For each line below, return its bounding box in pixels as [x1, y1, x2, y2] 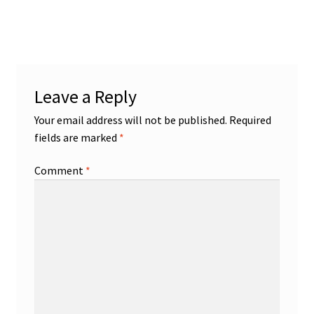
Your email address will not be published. [34, 112, 227, 127]
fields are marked [34, 130, 119, 144]
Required [228, 112, 271, 127]
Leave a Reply [34, 85, 137, 108]
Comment [34, 163, 86, 178]
